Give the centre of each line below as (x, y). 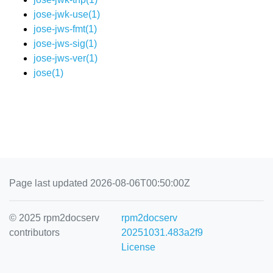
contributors (34, 232)
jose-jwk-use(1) (67, 14)
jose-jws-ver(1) (66, 58)
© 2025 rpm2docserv (54, 218)
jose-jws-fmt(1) (65, 29)
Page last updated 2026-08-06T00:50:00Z (100, 183)
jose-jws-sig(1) (65, 44)
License (139, 247)
